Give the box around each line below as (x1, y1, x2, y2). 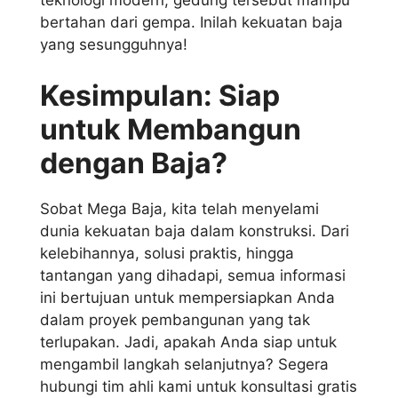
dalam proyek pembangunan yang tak (40, 310, 310, 329)
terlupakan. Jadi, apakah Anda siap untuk (40, 332, 337, 351)
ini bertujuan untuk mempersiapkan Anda (40, 288, 335, 306)
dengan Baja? (40, 145, 227, 180)
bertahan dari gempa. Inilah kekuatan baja (40, 13, 343, 32)
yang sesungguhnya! (40, 36, 187, 54)
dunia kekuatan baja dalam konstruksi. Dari (40, 221, 349, 240)
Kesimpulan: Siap (40, 77, 280, 113)
